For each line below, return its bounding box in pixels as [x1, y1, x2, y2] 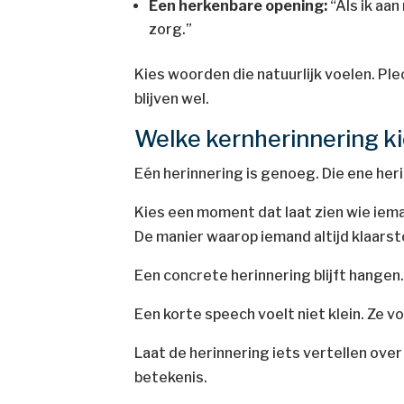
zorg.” [149, 21, 193, 38]
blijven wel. [134, 90, 210, 107]
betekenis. [134, 369, 208, 386]
